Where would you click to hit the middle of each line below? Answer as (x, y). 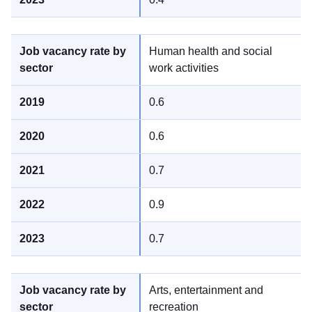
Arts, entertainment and (206, 290)
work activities (184, 68)
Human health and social (211, 52)
